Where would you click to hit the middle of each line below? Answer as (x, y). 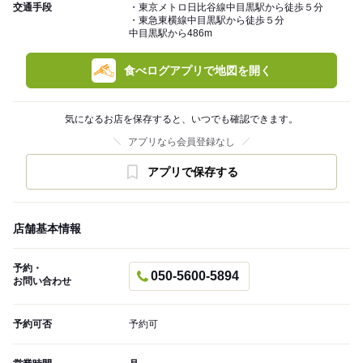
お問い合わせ (42, 282)
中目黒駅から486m (171, 34)
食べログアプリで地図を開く (198, 71)
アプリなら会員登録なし (181, 142)
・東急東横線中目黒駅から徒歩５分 (207, 21)
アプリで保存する (193, 172)
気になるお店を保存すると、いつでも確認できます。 (181, 120)
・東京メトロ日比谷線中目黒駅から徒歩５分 (226, 8)
